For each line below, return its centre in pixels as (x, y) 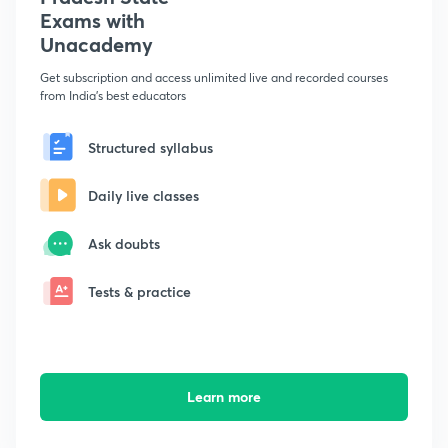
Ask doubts (124, 243)
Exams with (92, 21)
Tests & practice (139, 291)
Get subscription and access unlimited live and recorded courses (214, 78)
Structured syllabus (150, 147)
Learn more (223, 397)
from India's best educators (113, 96)
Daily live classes (143, 195)
